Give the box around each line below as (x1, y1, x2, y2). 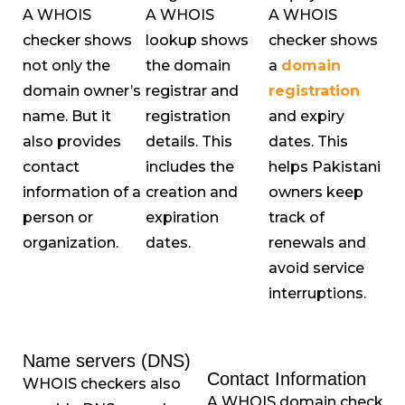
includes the (146, 158, 234, 175)
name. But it (23, 108, 111, 125)
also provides (23, 133, 121, 150)
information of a (23, 184, 141, 201)
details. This (146, 133, 232, 150)
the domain (146, 57, 231, 74)
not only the (23, 57, 110, 74)
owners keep (268, 184, 363, 201)
